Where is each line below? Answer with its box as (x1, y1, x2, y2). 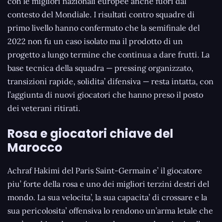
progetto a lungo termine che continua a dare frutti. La (7, 49, 210, 59)
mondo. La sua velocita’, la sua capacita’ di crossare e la (7, 192, 207, 202)
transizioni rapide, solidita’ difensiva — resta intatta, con (7, 76, 214, 86)
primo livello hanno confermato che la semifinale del (7, 22, 200, 33)
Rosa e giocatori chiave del (7, 125, 173, 142)
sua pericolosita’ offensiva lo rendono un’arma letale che (7, 205, 213, 216)
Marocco (7, 139, 62, 156)
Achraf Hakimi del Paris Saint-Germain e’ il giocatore (7, 165, 202, 175)
